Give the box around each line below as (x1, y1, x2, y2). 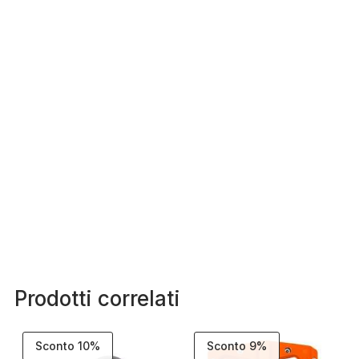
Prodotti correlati (14, 285, 180, 311)
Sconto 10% (34, 338, 100, 353)
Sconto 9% (207, 338, 268, 353)
